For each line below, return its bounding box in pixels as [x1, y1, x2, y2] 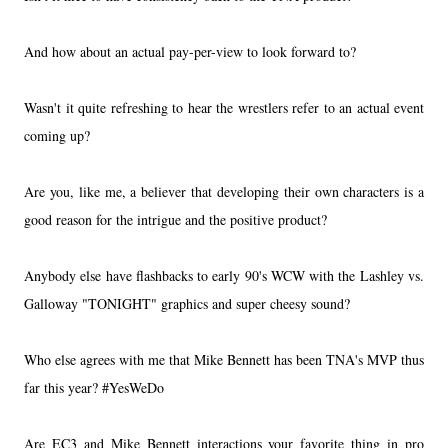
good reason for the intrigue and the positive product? [24, 209, 332, 229]
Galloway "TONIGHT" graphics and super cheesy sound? [24, 293, 350, 313]
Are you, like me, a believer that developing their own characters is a [24, 181, 424, 201]
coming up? [24, 125, 95, 145]
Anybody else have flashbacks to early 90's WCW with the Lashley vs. [24, 265, 424, 285]
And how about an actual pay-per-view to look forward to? [24, 41, 361, 61]
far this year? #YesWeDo [24, 377, 164, 397]
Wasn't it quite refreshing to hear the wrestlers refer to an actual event [24, 97, 424, 117]
